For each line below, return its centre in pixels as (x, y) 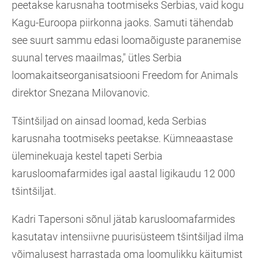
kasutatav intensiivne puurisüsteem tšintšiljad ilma (128, 237)
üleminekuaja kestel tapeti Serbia (87, 156)
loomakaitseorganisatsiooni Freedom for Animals (125, 75)
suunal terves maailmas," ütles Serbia (97, 58)
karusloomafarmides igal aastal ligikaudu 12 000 (123, 174)
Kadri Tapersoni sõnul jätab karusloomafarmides (123, 219)
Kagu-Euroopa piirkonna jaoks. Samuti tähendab (123, 23)
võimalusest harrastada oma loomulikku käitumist (127, 254)
